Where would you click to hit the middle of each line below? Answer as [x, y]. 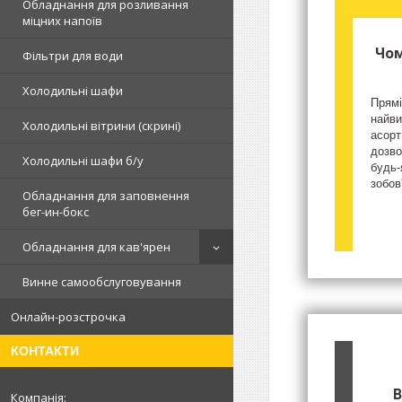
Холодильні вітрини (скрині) [101, 126]
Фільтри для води [73, 56]
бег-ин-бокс [56, 212]
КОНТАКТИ [45, 351]
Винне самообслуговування [102, 282]
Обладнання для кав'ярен [96, 247]
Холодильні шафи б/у [83, 161]
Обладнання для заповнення [106, 196]
